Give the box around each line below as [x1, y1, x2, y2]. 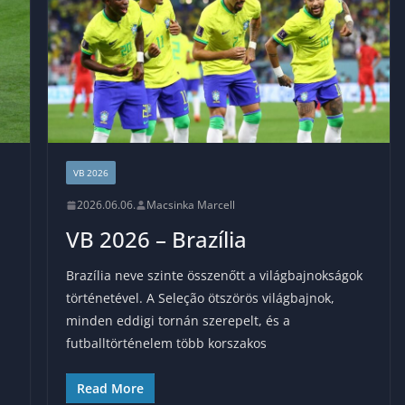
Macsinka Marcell [146, 197, 235, 213]
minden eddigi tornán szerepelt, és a [65, 312, 290, 330]
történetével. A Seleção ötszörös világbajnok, [65, 289, 334, 307]
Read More [76, 380, 144, 398]
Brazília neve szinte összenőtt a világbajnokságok [65, 267, 363, 285]
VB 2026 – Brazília [65, 224, 247, 255]
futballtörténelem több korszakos [65, 334, 267, 353]
